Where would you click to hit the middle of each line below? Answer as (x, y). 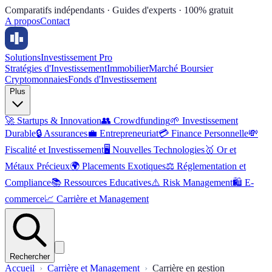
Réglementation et (211, 166)
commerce (25, 199)
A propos (22, 21)
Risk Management (198, 182)
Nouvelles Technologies (158, 150)
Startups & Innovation (59, 121)
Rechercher (30, 257)
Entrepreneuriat (129, 133)
